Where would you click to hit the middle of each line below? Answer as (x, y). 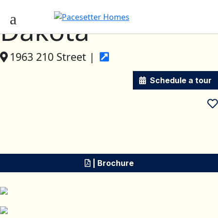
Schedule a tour (181, 80)
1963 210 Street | (54, 57)
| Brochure (112, 163)
